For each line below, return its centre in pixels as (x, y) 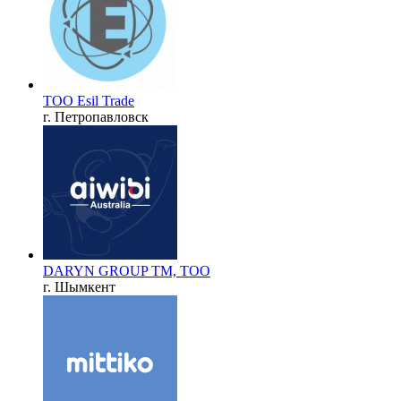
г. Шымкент (79, 286)
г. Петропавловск (96, 116)
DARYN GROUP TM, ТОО (127, 270)
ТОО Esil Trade (89, 100)
